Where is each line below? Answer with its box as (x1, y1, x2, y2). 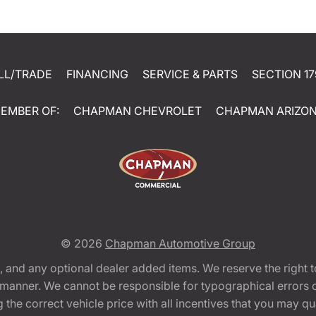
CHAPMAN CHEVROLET (73, 104, 202, 119)
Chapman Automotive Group (105, 236, 255, 251)
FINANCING (66, 67, 128, 82)
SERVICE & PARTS (142, 67, 238, 82)
